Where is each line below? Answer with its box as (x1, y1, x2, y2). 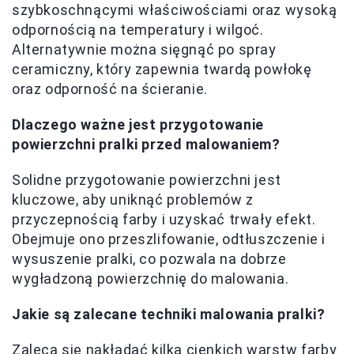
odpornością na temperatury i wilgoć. (12, 21, 264, 38)
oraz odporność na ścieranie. (12, 80, 208, 97)
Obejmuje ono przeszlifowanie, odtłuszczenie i (12, 230, 326, 247)
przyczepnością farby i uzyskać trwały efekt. (12, 210, 316, 228)
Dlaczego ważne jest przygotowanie (12, 115, 264, 133)
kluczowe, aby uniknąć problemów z (12, 190, 254, 208)
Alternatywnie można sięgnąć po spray (12, 40, 277, 58)
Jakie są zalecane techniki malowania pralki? (12, 305, 326, 322)
